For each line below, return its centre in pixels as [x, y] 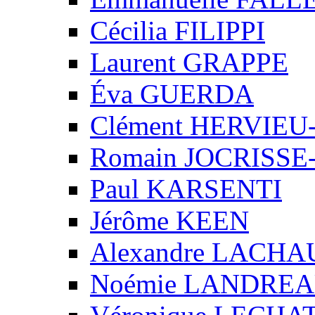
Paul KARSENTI [186, 188]
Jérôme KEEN [169, 220]
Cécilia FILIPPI [178, 30]
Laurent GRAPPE [189, 62]
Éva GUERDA [172, 94]
